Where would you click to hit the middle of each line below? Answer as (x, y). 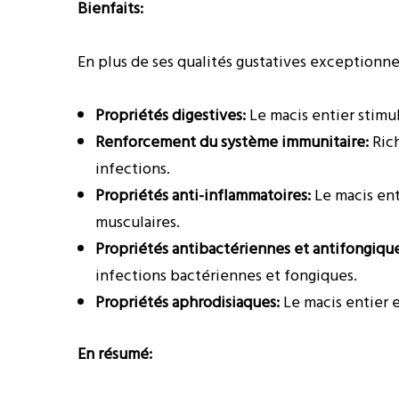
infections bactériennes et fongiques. (226, 276)
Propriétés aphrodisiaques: (187, 302)
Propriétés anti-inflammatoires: (203, 195)
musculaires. (138, 222)
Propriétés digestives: (171, 115)
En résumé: (115, 354)
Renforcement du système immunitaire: (232, 142)
